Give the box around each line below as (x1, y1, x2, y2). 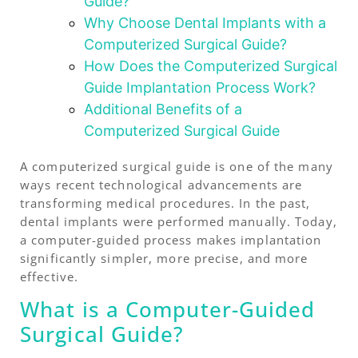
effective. (20, 268, 78, 284)
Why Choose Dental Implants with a (84, 14, 326, 31)
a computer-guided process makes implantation (20, 231, 322, 248)
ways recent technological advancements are (20, 176, 303, 193)
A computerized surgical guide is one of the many (20, 157, 333, 174)
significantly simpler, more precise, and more (20, 249, 308, 266)
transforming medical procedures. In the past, (20, 194, 311, 211)
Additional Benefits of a (84, 100, 242, 117)
